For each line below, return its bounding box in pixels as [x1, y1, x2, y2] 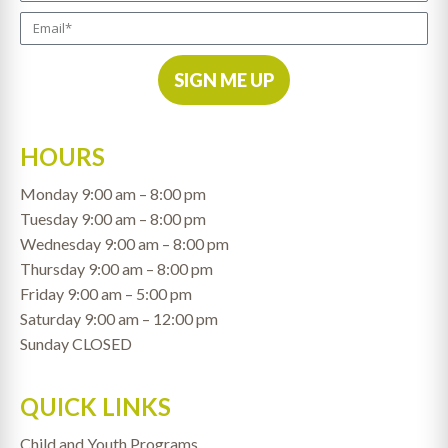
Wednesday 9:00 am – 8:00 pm [20, 234, 232, 254]
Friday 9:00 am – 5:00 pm [20, 284, 192, 304]
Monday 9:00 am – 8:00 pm [20, 184, 209, 204]
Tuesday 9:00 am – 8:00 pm [20, 209, 209, 229]
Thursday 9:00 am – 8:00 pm [20, 259, 213, 279]
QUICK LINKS [20, 392, 171, 422]
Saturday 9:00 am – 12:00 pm [20, 309, 221, 329]
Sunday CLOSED [20, 334, 132, 354]
